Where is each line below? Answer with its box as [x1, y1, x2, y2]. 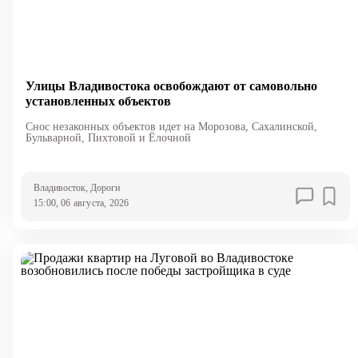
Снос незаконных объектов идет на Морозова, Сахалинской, [25, 120, 317, 133]
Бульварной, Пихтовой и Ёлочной [25, 131, 191, 144]
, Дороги [85, 181, 120, 193]
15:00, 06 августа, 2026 [33, 197, 129, 209]
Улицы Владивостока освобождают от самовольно [25, 78, 317, 93]
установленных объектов [25, 93, 171, 108]
